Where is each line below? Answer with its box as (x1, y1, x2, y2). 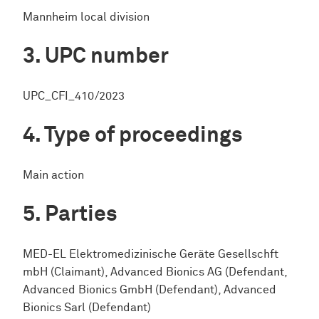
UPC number (45, 45, 169, 68)
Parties (45, 203, 117, 226)
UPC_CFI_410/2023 (23, 90, 125, 103)
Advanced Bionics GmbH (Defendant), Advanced (23, 283, 276, 296)
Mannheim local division (23, 11, 150, 23)
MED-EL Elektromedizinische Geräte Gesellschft (23, 248, 278, 261)
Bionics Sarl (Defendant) (23, 301, 151, 314)
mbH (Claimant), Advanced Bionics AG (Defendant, (23, 266, 287, 278)
